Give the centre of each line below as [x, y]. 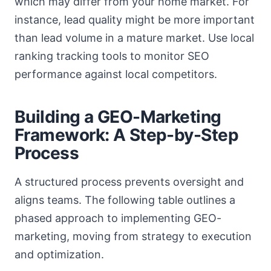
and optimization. [59, 254]
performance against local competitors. [116, 74]
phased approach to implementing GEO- [118, 218]
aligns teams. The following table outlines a [125, 200]
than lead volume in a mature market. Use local [134, 38]
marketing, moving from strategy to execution [133, 236]
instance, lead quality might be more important [135, 20]
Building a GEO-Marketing [118, 117]
